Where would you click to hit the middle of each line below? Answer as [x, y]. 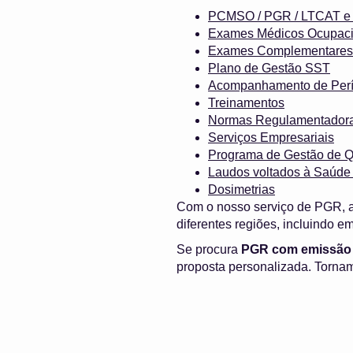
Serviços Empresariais [271, 137]
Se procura [209, 249]
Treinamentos [246, 102]
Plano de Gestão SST [269, 68]
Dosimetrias [242, 189]
